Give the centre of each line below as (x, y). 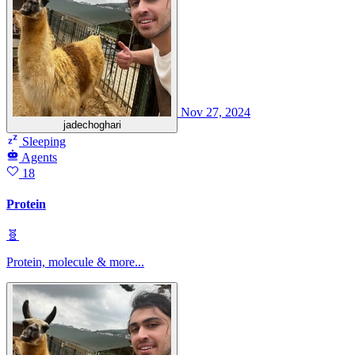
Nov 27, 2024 (216, 112)
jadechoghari (92, 124)
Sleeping (42, 141)
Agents (39, 157)
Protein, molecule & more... (75, 262)
